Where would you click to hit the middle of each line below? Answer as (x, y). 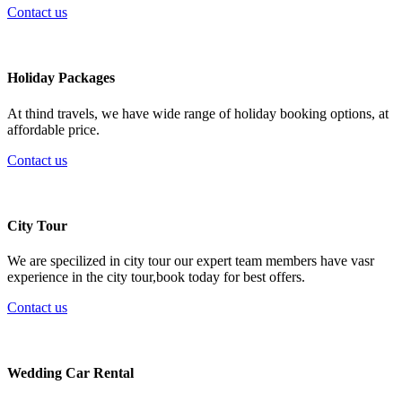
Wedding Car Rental (70, 373)
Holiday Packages (61, 78)
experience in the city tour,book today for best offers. (156, 277)
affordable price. (53, 129)
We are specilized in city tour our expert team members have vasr (191, 261)
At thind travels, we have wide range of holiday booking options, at (198, 113)
